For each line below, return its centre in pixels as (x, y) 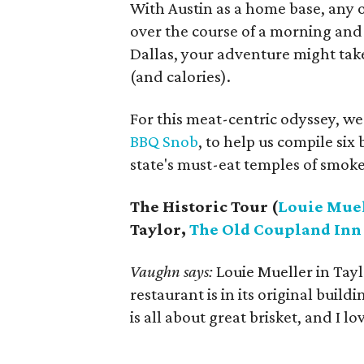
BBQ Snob (164, 141)
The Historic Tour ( (204, 206)
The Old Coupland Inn (275, 229)
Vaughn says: (171, 271)
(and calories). (180, 76)
